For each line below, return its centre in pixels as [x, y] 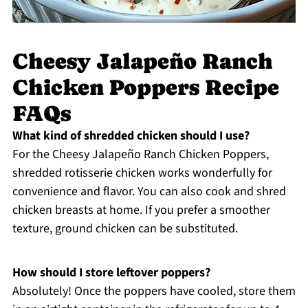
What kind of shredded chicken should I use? [131, 135]
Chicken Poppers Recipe [145, 87]
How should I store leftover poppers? [111, 272]
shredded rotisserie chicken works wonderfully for [142, 173]
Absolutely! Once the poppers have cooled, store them [154, 291]
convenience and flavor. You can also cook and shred [149, 191]
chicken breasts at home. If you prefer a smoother [141, 210]
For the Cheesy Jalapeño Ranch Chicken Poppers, [140, 154]
